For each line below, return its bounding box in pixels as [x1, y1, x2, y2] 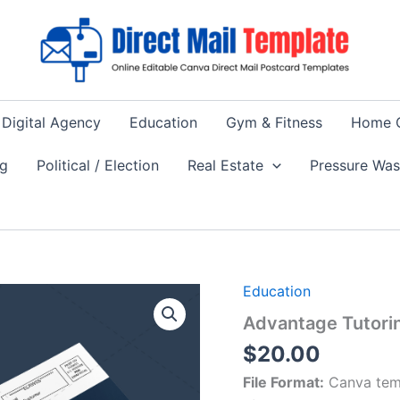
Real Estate [187, 156, 263, 174]
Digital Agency [2, 113, 102, 131]
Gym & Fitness [226, 113, 323, 131]
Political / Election [37, 156, 159, 174]
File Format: [243, 372, 324, 391]
